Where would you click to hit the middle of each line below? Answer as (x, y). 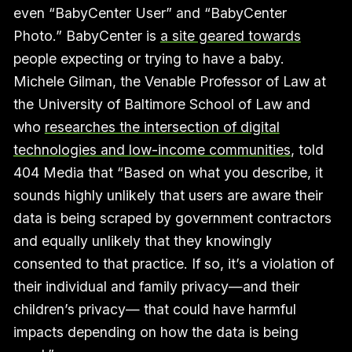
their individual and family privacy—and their (156, 286)
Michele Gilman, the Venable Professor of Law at (169, 81)
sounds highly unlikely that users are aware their (168, 195)
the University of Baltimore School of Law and (161, 104)
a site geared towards (230, 35)
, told (307, 149)
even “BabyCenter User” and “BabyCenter (150, 13)
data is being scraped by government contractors (172, 218)
